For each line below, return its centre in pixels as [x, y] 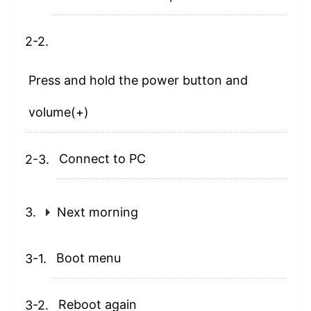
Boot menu [89, 258]
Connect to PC [102, 159]
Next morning [98, 212]
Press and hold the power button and [138, 81]
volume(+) [59, 112]
